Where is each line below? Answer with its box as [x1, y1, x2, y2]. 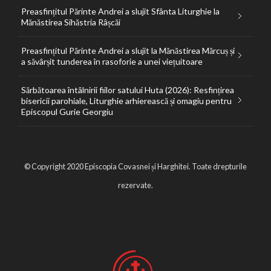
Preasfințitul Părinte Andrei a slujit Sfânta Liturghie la [21, 5, 220, 16]
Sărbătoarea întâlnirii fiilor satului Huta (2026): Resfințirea [21, 84, 234, 95]
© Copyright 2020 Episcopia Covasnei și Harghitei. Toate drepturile [24, 161, 247, 171]
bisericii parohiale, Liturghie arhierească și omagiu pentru [21, 95, 232, 106]
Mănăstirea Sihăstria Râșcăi [21, 16, 120, 27]
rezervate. [118, 180, 153, 190]
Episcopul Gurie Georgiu [21, 106, 113, 117]
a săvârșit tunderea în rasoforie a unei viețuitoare [21, 56, 203, 67]
